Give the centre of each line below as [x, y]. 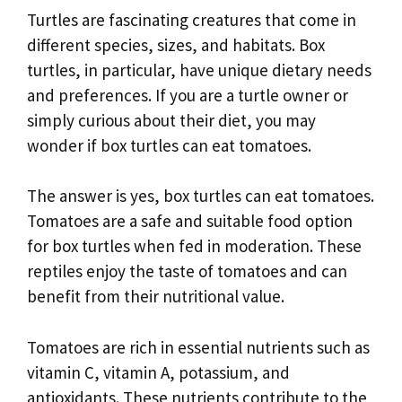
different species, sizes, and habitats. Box [176, 44]
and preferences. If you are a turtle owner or [188, 95]
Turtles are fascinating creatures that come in [192, 19]
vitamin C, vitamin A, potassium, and [158, 372]
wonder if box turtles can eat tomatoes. [169, 145]
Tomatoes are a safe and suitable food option [190, 221]
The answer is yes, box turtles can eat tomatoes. [201, 196]
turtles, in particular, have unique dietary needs [199, 70]
